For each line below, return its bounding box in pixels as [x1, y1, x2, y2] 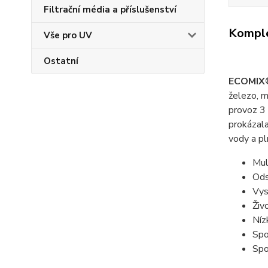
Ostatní [44, 55, 78, 67]
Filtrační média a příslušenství [44, 4, 176, 16]
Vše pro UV [44, 29, 92, 41]
